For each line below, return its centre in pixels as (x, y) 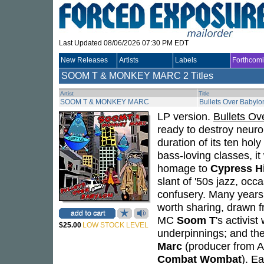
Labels (186, 60)
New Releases (84, 60)
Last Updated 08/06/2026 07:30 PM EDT (124, 43)
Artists (129, 60)
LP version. (185, 116)
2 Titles (198, 76)
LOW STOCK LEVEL (115, 225)
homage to (184, 168)
